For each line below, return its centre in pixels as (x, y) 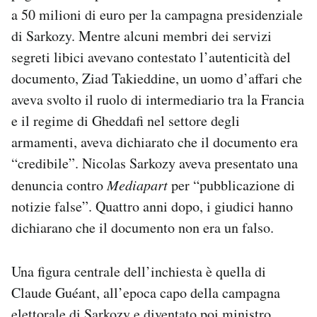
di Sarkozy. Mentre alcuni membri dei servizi (142, 36)
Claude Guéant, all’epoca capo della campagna (146, 293)
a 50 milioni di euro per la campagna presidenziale (157, 15)
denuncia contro (59, 185)
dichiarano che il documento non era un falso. (143, 228)
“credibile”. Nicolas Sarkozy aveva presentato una (155, 163)
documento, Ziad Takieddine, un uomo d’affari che (157, 79)
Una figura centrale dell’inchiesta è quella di (139, 272)
